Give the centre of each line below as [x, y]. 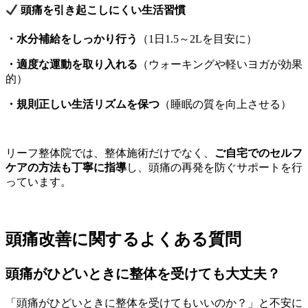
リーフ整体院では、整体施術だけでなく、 [110, 153]
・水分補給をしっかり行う [71, 39]
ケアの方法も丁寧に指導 [66, 168]
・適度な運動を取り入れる [71, 65]
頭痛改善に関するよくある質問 [123, 239]
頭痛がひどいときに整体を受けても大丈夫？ [143, 273]
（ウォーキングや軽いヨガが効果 [220, 65]
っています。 [38, 182]
